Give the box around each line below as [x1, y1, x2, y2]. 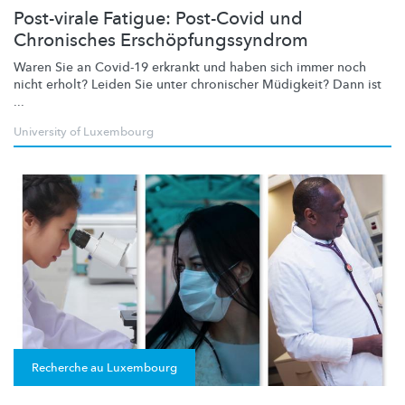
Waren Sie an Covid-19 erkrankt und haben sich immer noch [14, 59, 366, 77]
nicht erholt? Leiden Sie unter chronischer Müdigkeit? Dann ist [14, 76, 381, 94]
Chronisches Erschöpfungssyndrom [14, 28, 308, 53]
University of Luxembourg [14, 124, 154, 141]
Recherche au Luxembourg [32, 360, 177, 377]
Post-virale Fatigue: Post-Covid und [14, 6, 303, 32]
